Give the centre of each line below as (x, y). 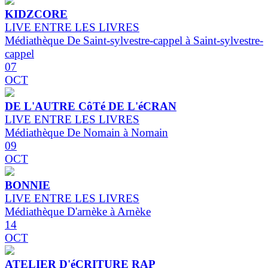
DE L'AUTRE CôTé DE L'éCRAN (91, 106)
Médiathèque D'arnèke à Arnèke (78, 212)
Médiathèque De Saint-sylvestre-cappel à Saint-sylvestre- (134, 41)
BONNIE (28, 185)
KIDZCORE (36, 14)
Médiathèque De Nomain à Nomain (86, 133)
